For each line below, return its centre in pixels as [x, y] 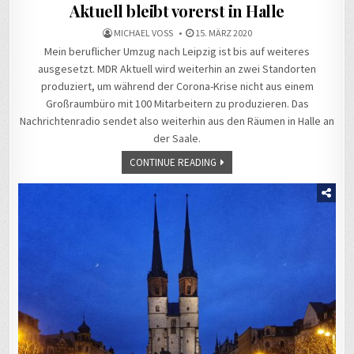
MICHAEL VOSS [141, 33]
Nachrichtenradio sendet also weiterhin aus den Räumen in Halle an [177, 121]
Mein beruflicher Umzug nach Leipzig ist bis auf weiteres [177, 52]
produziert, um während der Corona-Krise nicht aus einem [177, 87]
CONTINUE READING [173, 163]
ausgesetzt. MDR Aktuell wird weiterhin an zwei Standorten [177, 69]
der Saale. [177, 139]
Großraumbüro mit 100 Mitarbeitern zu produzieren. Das [177, 104]
